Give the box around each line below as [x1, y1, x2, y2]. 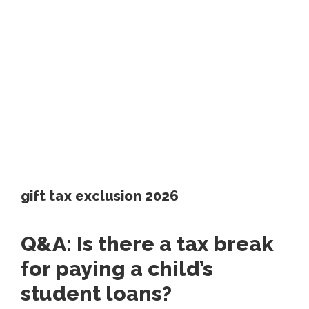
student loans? [21, 281, 172, 306]
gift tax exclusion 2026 [21, 188, 179, 204]
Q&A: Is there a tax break [21, 232, 274, 256]
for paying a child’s [21, 257, 213, 281]
